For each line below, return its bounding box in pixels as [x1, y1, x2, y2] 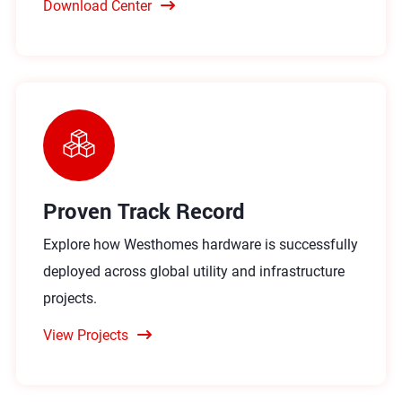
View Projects [42, 326, 128, 344]
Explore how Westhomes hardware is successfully [42, 235, 358, 253]
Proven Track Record [42, 196, 245, 225]
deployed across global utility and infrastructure [42, 262, 345, 280]
